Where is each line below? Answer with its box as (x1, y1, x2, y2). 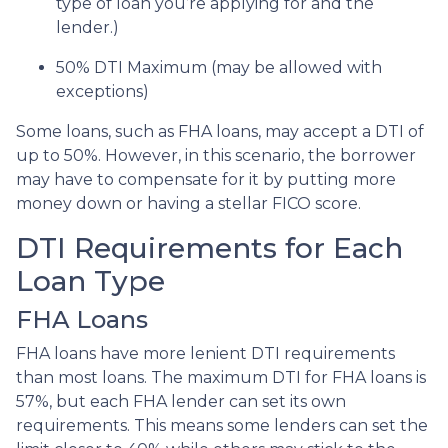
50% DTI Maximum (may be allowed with (56, 57, 382, 77)
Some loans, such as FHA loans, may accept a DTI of (16, 121, 424, 141)
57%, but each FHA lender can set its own (16, 391, 346, 411)
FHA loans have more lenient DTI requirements (16, 343, 395, 363)
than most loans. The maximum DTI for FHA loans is (16, 367, 426, 387)
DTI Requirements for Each (16, 230, 403, 265)
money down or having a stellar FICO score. (16, 193, 361, 213)
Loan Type (16, 263, 165, 298)
